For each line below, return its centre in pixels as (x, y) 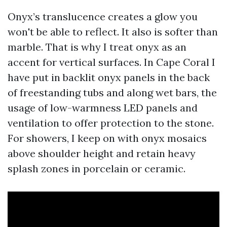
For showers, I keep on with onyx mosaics (107, 138)
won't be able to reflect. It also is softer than (113, 32)
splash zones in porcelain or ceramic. (97, 168)
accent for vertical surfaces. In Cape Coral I (111, 62)
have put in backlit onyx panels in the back (109, 77)
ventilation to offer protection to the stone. (111, 123)
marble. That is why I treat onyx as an (97, 47)
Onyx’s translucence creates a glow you (103, 16)
